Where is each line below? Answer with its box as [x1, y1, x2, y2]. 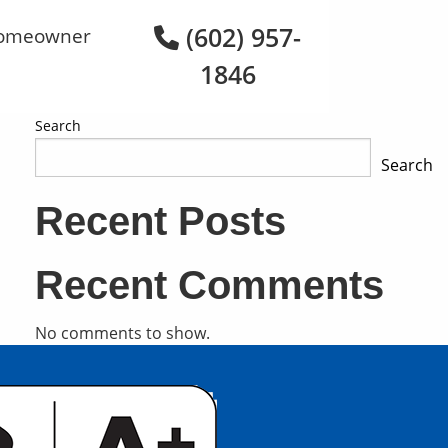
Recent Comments [35, 262, 384, 307]
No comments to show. [35, 321, 210, 344]
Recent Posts [35, 198, 286, 243]
